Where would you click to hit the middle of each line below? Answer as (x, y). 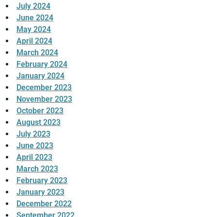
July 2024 (33, 6)
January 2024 (40, 76)
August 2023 (39, 123)
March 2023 (37, 169)
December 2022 (44, 204)
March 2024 (37, 53)
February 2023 (42, 181)
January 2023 (40, 192)
